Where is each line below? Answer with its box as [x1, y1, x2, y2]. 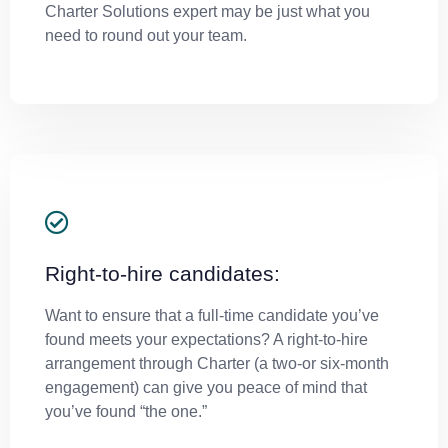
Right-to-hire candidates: [45, 261, 280, 285]
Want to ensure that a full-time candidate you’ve [45, 306, 379, 324]
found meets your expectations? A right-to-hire [45, 330, 368, 348]
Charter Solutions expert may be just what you [45, 2, 370, 20]
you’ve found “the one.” [45, 402, 207, 420]
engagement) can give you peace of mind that [45, 378, 367, 396]
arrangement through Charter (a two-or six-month [45, 354, 389, 372]
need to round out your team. [45, 26, 247, 44]
